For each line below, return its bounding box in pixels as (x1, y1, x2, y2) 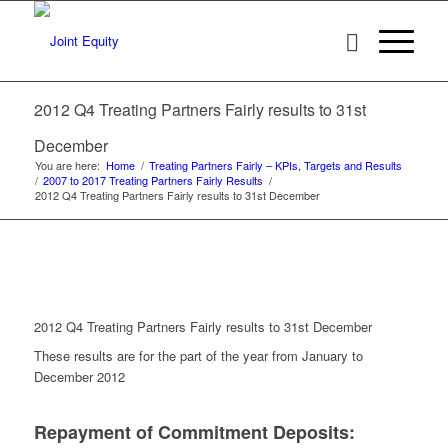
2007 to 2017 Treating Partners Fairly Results (42, 172, 263, 188)
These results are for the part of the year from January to (33, 346, 363, 366)
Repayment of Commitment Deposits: (33, 419, 355, 446)
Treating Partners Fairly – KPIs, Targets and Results (148, 157, 402, 173)
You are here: (34, 157, 100, 173)
